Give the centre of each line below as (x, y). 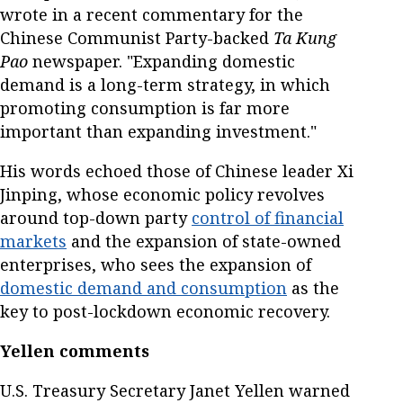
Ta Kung (305, 37)
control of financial (268, 217)
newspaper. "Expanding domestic (161, 61)
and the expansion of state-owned (204, 241)
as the (313, 287)
